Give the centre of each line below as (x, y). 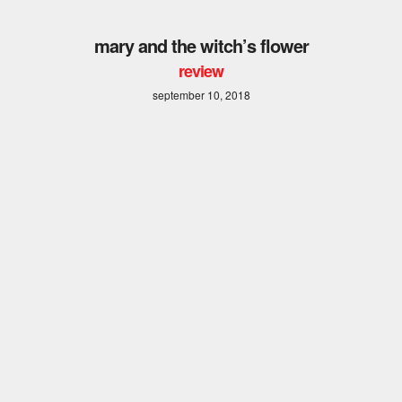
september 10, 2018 (201, 94)
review (201, 70)
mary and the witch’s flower (201, 45)
